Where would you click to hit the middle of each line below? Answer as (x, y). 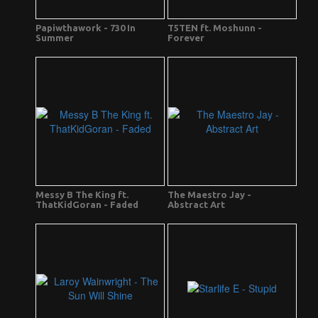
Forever (186, 38)
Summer (55, 38)
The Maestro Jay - (209, 195)
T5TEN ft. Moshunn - (215, 28)
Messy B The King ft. (82, 195)
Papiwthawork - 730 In (86, 28)
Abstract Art (196, 205)
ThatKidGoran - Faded (87, 205)
